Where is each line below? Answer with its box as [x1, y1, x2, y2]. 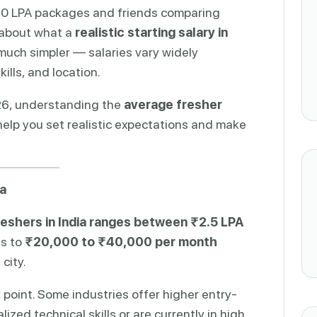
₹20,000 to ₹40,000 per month [25, 234, 217, 249]
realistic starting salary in [75, 24, 228, 40]
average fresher [124, 96, 222, 112]
